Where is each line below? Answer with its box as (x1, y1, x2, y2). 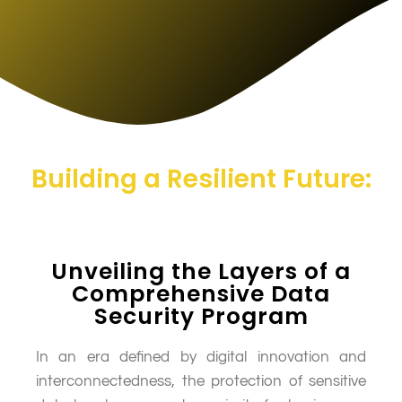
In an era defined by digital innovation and (36, 348, 366, 365)
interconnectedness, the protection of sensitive (36, 372, 366, 389)
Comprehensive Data (72, 277, 330, 310)
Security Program (93, 300, 309, 332)
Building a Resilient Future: (31, 161, 371, 197)
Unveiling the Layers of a (51, 255, 351, 287)
